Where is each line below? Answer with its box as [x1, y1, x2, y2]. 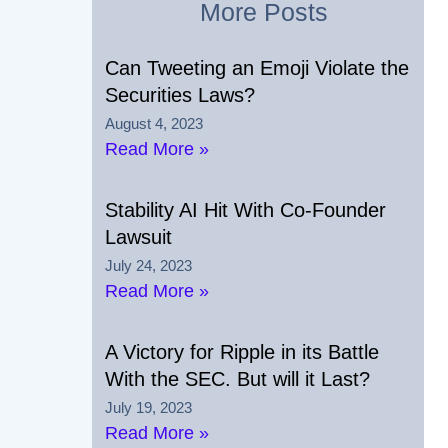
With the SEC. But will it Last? [105, 367, 371, 390]
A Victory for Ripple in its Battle [105, 340, 380, 363]
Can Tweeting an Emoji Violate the [105, 56, 410, 79]
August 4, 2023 [105, 114, 204, 132]
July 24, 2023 [105, 256, 193, 274]
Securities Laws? [105, 83, 256, 106]
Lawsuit [105, 225, 173, 248]
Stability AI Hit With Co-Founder [105, 198, 387, 221]
